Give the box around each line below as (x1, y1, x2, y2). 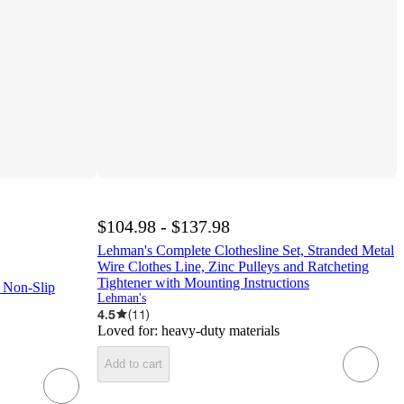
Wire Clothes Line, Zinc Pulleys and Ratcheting (97, 258, 369, 274)
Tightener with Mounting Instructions (97, 274, 309, 290)
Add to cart (105, 357, 162, 372)
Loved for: (97, 322, 161, 338)
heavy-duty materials (161, 322, 280, 338)
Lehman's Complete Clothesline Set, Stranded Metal (97, 242, 394, 258)
